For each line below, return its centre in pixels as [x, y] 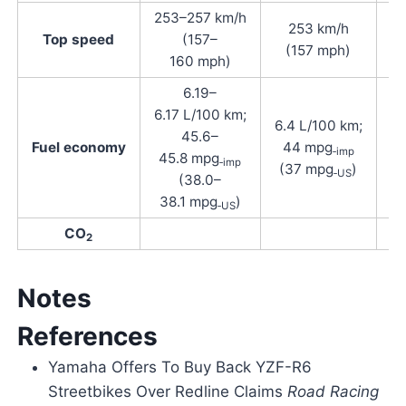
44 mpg [307, 148]
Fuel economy [78, 148]
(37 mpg [307, 169]
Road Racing [333, 392]
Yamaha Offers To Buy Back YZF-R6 [179, 367]
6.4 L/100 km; [318, 126]
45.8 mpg [189, 159]
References [87, 337]
